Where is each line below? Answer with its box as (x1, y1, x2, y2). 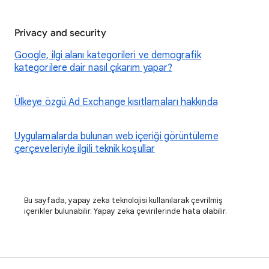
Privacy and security (14, 27, 106, 39)
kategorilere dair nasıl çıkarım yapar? (14, 62, 173, 74)
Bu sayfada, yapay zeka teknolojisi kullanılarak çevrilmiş (24, 195, 222, 205)
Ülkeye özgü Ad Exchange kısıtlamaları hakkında (14, 96, 218, 108)
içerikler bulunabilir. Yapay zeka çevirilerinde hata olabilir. (24, 206, 227, 216)
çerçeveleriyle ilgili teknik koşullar (14, 143, 155, 155)
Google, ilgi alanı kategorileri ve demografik (14, 49, 201, 61)
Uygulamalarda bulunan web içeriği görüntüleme (14, 130, 219, 142)
